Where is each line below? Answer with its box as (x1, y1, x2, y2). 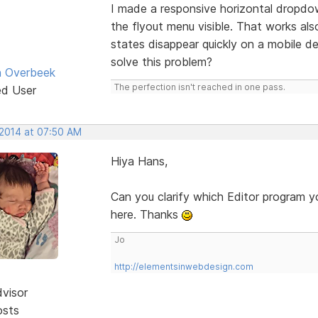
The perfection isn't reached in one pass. (114, 81, 285, 92)
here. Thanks (110, 207, 182, 221)
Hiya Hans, (110, 153, 168, 168)
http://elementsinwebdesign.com (114, 261, 253, 272)
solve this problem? (110, 54, 212, 69)
